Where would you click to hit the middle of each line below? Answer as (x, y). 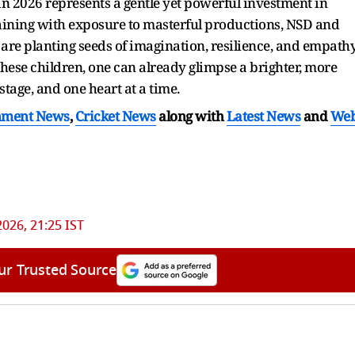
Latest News (263, 116)
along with (191, 116)
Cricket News (115, 116)
